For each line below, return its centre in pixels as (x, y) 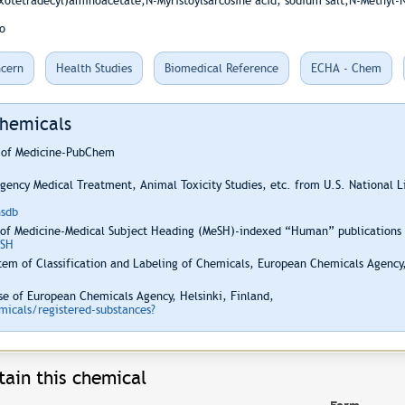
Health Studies (94, 68)
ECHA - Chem (346, 68)
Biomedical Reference (221, 68)
